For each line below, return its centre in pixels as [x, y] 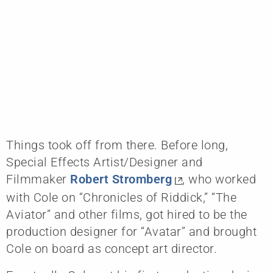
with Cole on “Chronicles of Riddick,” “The [121, 197]
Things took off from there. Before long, [117, 145]
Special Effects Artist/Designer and [105, 162]
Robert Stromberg [121, 179]
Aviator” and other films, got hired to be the [127, 214]
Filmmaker [38, 179]
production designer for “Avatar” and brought [131, 231]
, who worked [219, 179]
